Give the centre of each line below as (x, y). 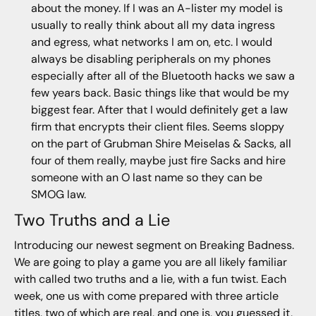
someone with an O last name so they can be (146, 177)
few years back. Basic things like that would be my (160, 92)
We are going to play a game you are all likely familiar (150, 262)
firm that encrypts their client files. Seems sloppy (157, 126)
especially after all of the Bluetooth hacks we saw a (163, 75)
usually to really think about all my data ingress (153, 25)
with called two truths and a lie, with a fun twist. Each (150, 279)
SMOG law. (58, 194)
